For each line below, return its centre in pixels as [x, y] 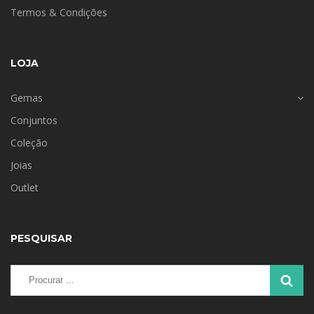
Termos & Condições [59, 12]
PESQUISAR [41, 238]
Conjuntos [34, 120]
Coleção [29, 142]
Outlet [25, 187]
